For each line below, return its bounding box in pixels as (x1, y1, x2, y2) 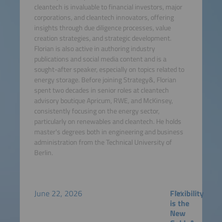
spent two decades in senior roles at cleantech (34, 85, 169, 96)
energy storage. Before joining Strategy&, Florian (34, 74, 176, 86)
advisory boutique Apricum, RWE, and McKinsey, (34, 95, 173, 107)
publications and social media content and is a (34, 54, 166, 65)
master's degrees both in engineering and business (34, 126, 183, 138)
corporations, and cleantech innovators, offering (34, 12, 174, 23)
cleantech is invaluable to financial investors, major (34, 1, 182, 13)
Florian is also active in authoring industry (34, 43, 155, 55)
